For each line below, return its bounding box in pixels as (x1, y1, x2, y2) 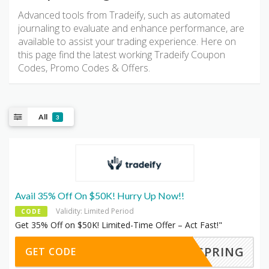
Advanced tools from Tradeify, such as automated (18, 8, 230, 22)
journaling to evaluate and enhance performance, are (18, 22, 244, 35)
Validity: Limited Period (56, 206, 134, 217)
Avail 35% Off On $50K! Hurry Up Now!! (15, 190, 184, 202)
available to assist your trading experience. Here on (18, 35, 236, 49)
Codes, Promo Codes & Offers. (18, 61, 150, 75)
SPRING (197, 244, 244, 261)
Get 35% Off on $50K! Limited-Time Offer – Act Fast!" (15, 219, 222, 231)
